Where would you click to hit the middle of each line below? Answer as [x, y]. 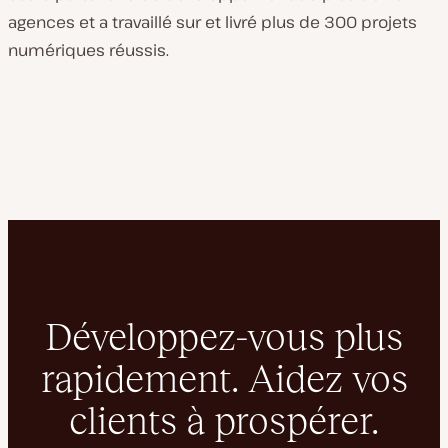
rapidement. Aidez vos [224, 378]
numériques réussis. [88, 50]
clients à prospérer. [224, 420]
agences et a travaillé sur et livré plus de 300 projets [212, 22]
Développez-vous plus [224, 336]
